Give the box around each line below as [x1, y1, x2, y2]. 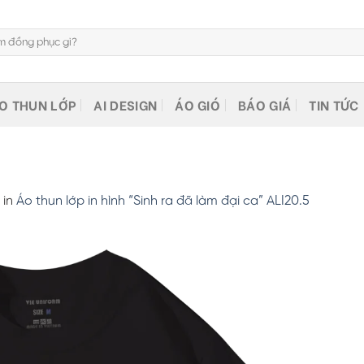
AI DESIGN [93, 94, 158, 114]
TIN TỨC [309, 94, 359, 114]
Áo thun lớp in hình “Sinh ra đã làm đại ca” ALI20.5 [16, 193, 310, 208]
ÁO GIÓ [175, 94, 221, 114]
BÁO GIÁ [238, 94, 292, 114]
